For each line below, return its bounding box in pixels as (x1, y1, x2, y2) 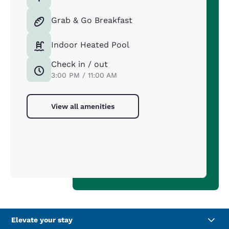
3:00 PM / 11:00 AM (51, 71, 117, 80)
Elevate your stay (11, 216, 73, 224)
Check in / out (51, 59, 108, 70)
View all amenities (51, 102, 114, 111)
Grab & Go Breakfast (51, 15, 132, 26)
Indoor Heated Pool (51, 40, 129, 50)
